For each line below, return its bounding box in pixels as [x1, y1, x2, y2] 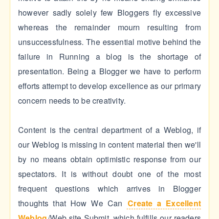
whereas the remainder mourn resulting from [18, 22, 201, 33]
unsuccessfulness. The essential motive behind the [18, 36, 201, 48]
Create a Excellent [128, 197, 201, 209]
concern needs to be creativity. [18, 95, 126, 107]
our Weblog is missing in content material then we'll [18, 139, 201, 151]
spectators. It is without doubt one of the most [18, 168, 201, 180]
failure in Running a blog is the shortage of [18, 51, 201, 63]
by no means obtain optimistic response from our [18, 153, 201, 165]
